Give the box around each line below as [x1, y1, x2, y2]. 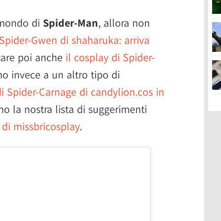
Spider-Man [43, 16, 98, 30]
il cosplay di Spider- [66, 50, 155, 64]
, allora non [98, 16, 150, 30]
